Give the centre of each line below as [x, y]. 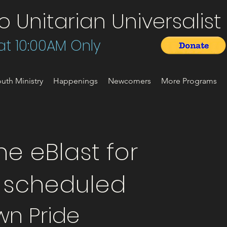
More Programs [189, 81]
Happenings [75, 81]
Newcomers [129, 81]
